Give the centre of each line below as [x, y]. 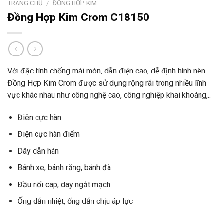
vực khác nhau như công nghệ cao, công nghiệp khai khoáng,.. [109, 95]
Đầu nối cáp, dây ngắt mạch [64, 184]
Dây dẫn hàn [38, 151]
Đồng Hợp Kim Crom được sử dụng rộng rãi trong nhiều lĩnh [107, 83]
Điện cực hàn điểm [48, 134]
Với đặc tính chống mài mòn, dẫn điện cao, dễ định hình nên [106, 71]
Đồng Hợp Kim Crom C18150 [78, 17]
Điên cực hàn [39, 117]
